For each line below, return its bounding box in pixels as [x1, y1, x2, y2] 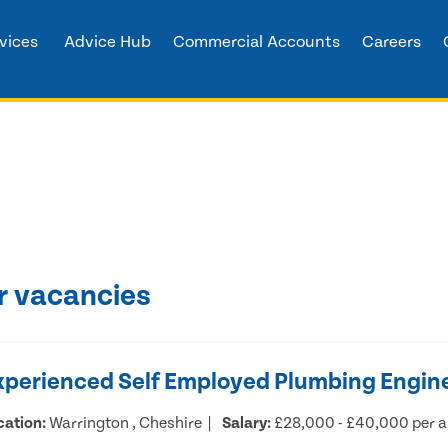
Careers [361, 32, 421, 52]
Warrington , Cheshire [46, 413, 203, 432]
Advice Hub [63, 32, 151, 52]
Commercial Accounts [172, 32, 340, 52]
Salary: [222, 413, 272, 432]
